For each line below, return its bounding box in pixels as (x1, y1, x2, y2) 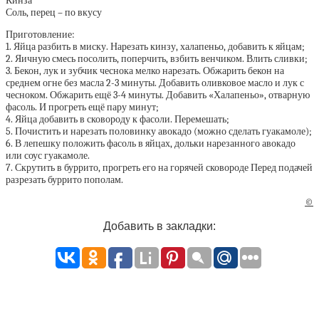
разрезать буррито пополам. (6, 174, 123, 186)
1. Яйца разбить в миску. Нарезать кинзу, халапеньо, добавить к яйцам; (6, 41, 305, 53)
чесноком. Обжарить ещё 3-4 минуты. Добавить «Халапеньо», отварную (6, 89, 310, 101)
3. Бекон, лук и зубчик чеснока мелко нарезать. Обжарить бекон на (6, 65, 284, 77)
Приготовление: (6, 28, 75, 41)
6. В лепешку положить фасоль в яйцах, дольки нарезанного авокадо (6, 137, 296, 150)
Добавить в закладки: (103, 219, 216, 233)
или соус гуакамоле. (6, 150, 90, 162)
